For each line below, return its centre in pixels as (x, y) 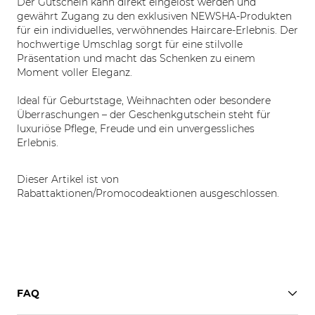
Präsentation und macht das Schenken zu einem (136, 58)
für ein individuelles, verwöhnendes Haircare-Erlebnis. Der (157, 30)
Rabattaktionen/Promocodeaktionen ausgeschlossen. (148, 193)
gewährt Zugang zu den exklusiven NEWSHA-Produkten (154, 16)
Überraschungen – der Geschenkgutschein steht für (144, 115)
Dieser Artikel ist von (68, 179)
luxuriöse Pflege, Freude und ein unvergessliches (136, 129)
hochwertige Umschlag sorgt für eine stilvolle (130, 44)
